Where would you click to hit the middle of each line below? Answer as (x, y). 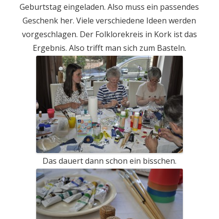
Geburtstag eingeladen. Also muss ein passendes (109, 7)
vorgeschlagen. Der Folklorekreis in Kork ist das (109, 34)
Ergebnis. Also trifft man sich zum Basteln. (109, 48)
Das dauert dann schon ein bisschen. (109, 161)
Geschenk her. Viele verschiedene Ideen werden (109, 21)
